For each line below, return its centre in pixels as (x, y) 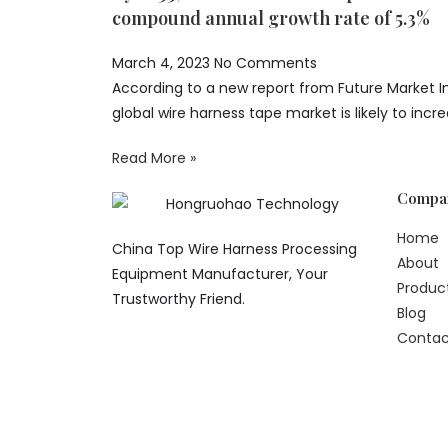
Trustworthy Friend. (178, 298)
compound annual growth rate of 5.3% (271, 18)
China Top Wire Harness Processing (234, 248)
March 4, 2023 (163, 63)
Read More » (154, 158)
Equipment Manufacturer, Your (220, 273)
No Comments (265, 63)
